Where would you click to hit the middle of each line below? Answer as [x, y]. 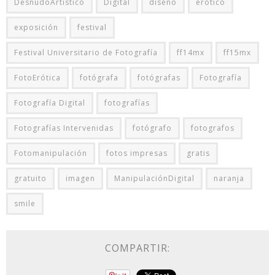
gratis [198, 153]
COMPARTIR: [137, 248]
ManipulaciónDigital [154, 178]
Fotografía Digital [50, 103]
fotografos [213, 128]
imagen [80, 178]
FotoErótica [37, 77]
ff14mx [191, 52]
